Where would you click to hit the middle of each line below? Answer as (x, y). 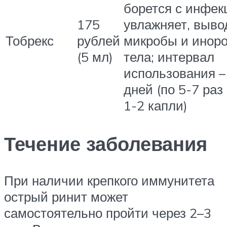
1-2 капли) (156, 105)
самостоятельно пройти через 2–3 (108, 213)
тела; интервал (169, 56)
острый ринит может (66, 196)
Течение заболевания (106, 143)
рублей (99, 40)
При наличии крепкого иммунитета (109, 180)
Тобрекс (30, 40)
